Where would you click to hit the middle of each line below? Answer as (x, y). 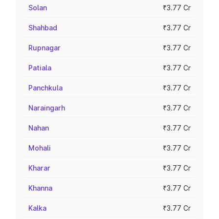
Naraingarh (47, 108)
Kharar (39, 168)
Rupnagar (44, 48)
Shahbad (43, 28)
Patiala (40, 68)
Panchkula (45, 88)
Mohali (40, 148)
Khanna (40, 188)
